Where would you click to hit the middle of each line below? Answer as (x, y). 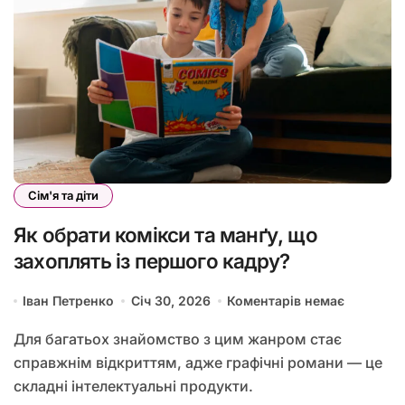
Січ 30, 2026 (170, 301)
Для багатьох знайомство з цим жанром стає (19, 339)
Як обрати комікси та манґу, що (165, 235)
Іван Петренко (69, 301)
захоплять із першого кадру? (152, 261)
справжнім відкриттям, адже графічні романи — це (198, 363)
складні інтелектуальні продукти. (133, 386)
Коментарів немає (286, 301)
